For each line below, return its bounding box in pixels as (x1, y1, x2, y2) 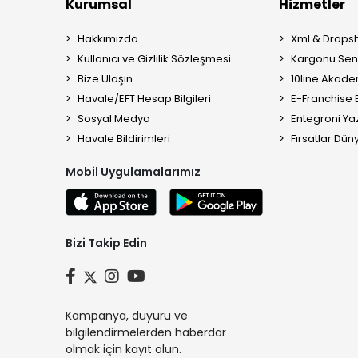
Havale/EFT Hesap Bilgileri (78, 91, 211, 106)
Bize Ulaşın (78, 71, 133, 86)
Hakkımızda (78, 31, 138, 46)
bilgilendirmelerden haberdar (66, 324, 226, 341)
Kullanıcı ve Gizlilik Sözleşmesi (78, 51, 231, 66)
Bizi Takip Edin (66, 235, 147, 252)
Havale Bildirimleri (78, 131, 170, 146)
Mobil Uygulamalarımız (66, 164, 201, 180)
